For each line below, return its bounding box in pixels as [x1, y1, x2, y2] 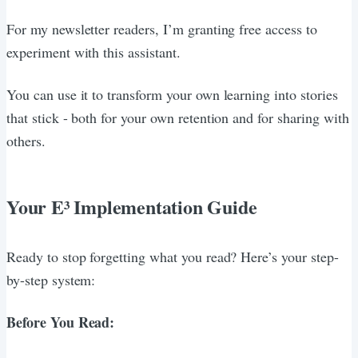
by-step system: [6, 269, 96, 289]
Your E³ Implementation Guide [6, 192, 257, 221]
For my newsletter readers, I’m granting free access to [6, 18, 317, 38]
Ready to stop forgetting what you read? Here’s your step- [6, 246, 339, 266]
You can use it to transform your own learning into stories [6, 84, 338, 104]
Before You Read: [6, 311, 115, 332]
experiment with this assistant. [6, 42, 181, 62]
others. [6, 130, 46, 150]
